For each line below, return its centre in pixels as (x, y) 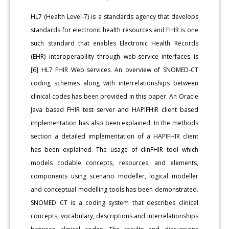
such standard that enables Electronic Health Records (114, 43)
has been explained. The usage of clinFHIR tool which (114, 149)
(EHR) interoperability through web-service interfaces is (114, 56)
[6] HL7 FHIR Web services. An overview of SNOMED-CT (114, 70)
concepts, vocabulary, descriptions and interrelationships (114, 216)
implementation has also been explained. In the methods (114, 123)
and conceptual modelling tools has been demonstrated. (114, 189)
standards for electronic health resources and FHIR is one (114, 30)
